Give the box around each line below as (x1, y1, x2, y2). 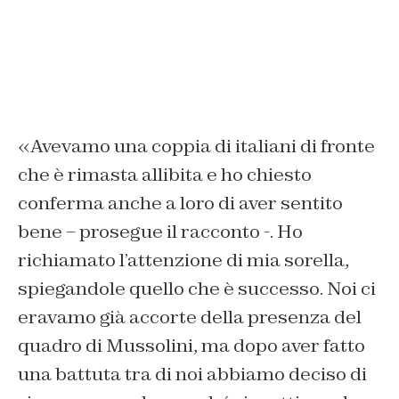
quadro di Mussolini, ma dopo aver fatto (18, 334, 365, 358)
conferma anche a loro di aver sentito (18, 191, 343, 216)
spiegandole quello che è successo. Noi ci (18, 277, 376, 301)
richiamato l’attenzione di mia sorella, (18, 248, 349, 273)
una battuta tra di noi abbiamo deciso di (18, 362, 367, 387)
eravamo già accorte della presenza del (18, 305, 362, 330)
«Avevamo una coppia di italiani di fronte (18, 134, 375, 159)
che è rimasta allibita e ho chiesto (18, 163, 312, 187)
